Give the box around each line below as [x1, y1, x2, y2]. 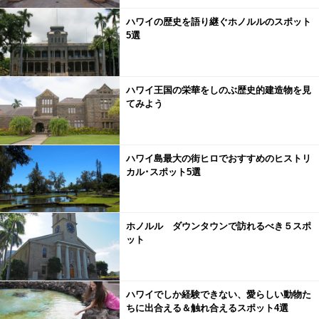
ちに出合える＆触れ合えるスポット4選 [125, 302, 288, 313]
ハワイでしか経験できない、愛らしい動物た [125, 288, 311, 300]
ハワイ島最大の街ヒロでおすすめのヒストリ [125, 152, 311, 164]
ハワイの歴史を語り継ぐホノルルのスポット [125, 16, 311, 28]
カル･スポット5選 [125, 166, 201, 177]
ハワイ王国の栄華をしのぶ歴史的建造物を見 [125, 84, 311, 95]
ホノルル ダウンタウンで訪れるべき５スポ [125, 221, 311, 232]
